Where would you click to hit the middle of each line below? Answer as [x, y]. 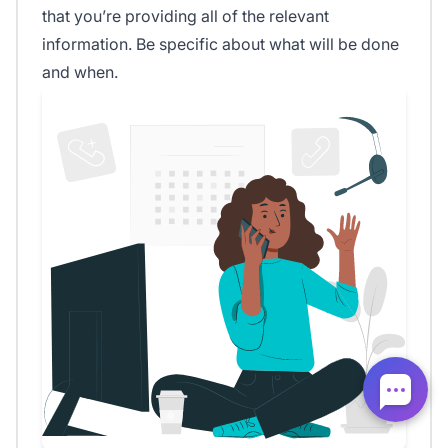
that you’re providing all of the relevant [185, 15]
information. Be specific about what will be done [220, 43]
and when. [80, 71]
